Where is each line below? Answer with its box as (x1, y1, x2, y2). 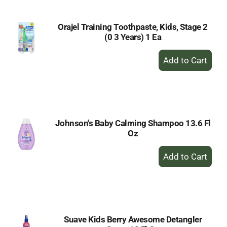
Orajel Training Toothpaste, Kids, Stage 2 (58, 22, 208, 32)
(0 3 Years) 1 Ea (104, 32, 161, 42)
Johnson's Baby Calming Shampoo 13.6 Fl (55, 118, 211, 128)
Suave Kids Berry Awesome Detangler (64, 214, 202, 224)
